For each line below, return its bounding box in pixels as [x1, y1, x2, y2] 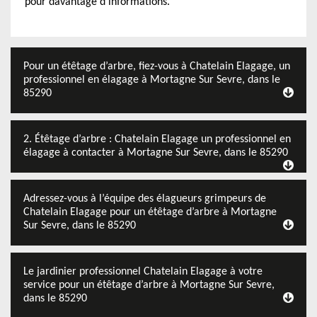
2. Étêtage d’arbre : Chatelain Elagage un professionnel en [23, 134, 291, 145]
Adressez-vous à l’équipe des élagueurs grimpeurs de [23, 193, 266, 204]
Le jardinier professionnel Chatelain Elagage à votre [23, 266, 263, 277]
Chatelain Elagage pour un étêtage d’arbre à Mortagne [23, 207, 277, 218]
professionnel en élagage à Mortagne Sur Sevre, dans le [23, 74, 280, 86]
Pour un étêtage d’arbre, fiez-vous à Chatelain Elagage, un [23, 61, 290, 72]
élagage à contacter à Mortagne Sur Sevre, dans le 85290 [23, 147, 288, 158]
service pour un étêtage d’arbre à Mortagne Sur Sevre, [23, 279, 275, 291]
